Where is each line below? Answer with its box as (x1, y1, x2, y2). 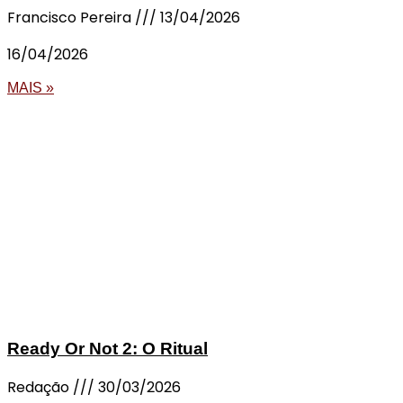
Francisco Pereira (7, 6, 135, 28)
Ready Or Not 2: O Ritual (7, 339, 208, 359)
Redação (7, 377, 73, 399)
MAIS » (7, 79, 54, 95)
